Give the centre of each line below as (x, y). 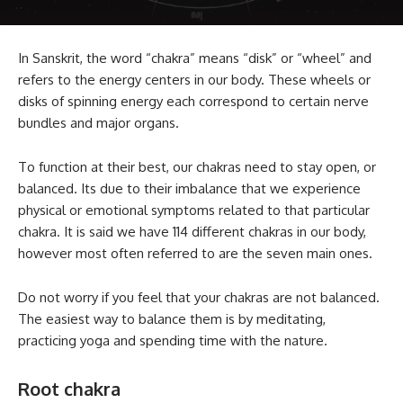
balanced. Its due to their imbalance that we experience (189, 189)
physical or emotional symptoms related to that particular (194, 210)
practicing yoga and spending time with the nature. (173, 341)
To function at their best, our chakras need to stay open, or (197, 167)
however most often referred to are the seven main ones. (195, 254)
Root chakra (69, 389)
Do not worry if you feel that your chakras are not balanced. (199, 298)
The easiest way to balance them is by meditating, (172, 319)
